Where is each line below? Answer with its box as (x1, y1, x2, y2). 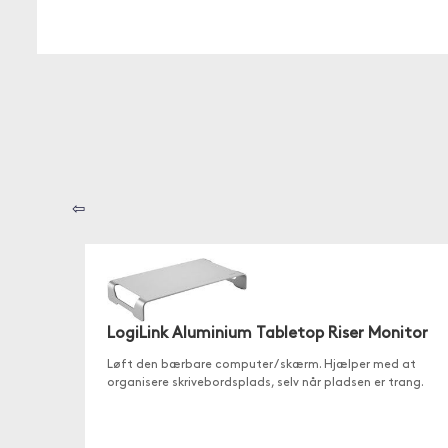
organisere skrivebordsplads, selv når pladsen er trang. (106, 377, 424, 390)
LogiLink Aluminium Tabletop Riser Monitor (106, 326, 428, 343)
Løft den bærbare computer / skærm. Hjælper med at (106, 359, 416, 372)
